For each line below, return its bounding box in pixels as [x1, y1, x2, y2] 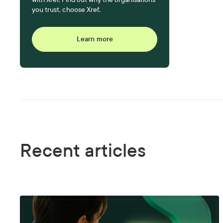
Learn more [76, 35, 113, 43]
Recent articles [20, 140, 146, 161]
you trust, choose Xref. [32, 5, 101, 14]
